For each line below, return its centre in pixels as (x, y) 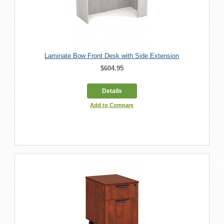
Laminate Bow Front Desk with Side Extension (112, 55)
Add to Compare (112, 105)
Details (112, 91)
